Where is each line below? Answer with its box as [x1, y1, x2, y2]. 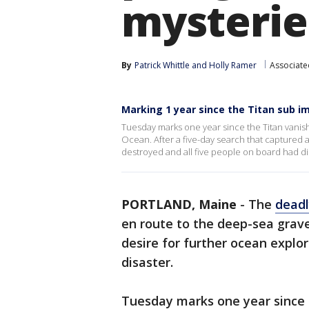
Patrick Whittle [134, 59, 190, 71]
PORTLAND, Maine [121, 196, 237, 212]
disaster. [121, 254, 173, 270]
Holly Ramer [209, 59, 257, 71]
